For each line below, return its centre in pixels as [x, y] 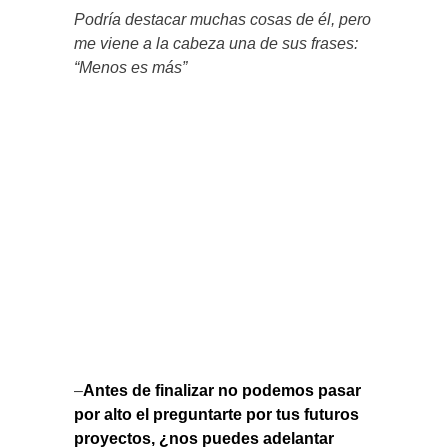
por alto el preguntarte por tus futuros [216, 415]
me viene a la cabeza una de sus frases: [216, 44]
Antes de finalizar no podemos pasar [222, 391]
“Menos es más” [130, 68]
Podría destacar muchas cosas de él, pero [222, 20]
